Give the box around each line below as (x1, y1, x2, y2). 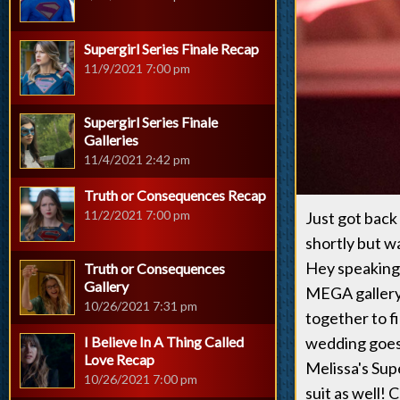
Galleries (84, 131, 138, 148)
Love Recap (84, 351, 154, 368)
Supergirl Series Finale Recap (84, 40, 259, 57)
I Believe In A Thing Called (84, 333, 244, 350)
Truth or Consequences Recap (84, 187, 266, 204)
